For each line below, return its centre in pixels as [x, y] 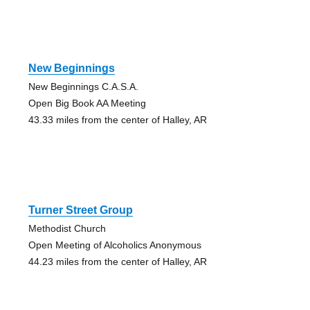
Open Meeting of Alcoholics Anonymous [115, 245]
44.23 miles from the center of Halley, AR [117, 262]
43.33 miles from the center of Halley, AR [117, 120]
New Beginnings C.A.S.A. [83, 87]
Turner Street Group [80, 210]
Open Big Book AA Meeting [87, 103]
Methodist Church [67, 229]
